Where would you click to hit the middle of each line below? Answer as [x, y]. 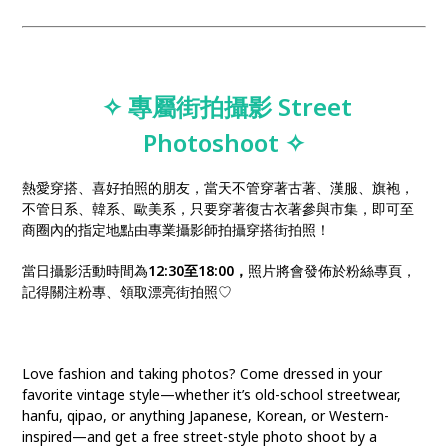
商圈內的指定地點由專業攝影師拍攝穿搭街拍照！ [176, 230]
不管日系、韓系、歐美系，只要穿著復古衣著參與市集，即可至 [218, 209]
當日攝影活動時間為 [85, 271]
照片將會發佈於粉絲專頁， [332, 271]
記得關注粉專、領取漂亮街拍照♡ [127, 292]
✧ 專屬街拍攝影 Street [227, 107]
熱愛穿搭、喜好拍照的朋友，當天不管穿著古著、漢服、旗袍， [218, 188]
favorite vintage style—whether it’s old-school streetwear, [212, 395]
